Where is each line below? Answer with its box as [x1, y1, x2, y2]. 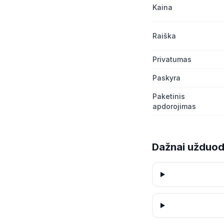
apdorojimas [152, 102, 196, 110]
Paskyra [152, 73, 180, 82]
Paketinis [152, 92, 185, 100]
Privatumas [152, 55, 191, 63]
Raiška [152, 31, 176, 40]
